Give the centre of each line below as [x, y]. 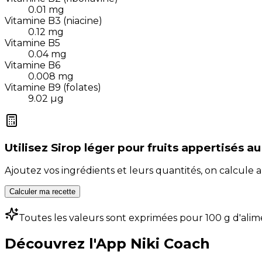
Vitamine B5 [32, 43]
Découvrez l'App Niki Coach [107, 244]
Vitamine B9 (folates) [53, 87]
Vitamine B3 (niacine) [54, 20]
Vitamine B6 [32, 65]
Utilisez [26, 147]
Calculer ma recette [42, 192]
